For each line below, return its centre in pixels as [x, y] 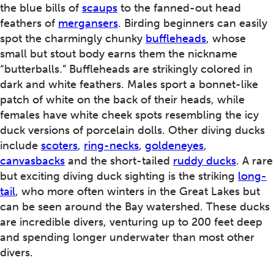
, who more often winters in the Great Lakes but [138, 191]
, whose [226, 38]
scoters [59, 145]
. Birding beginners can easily [193, 23]
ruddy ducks [205, 161]
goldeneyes [174, 145]
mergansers [88, 23]
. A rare [254, 161]
